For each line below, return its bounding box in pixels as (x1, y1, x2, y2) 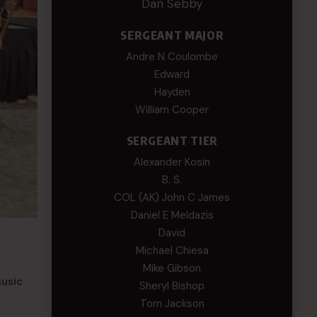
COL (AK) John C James (114, 190, 231, 204)
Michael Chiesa (135, 243, 209, 258)
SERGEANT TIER (126, 134, 218, 148)
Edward (154, 67, 190, 81)
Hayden (154, 85, 190, 99)
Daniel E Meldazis (130, 208, 214, 222)
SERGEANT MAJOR (120, 28, 224, 42)
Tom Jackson (139, 296, 204, 311)
